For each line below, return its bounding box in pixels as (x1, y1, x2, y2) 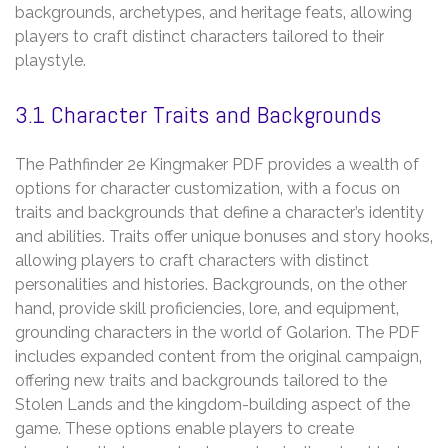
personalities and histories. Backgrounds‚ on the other (15, 274, 407, 294)
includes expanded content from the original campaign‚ (15, 346, 422, 366)
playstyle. (15, 50, 86, 70)
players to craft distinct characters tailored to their (15, 26, 384, 46)
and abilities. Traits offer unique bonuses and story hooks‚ (15, 226, 433, 246)
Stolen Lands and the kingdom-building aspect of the (15, 394, 410, 414)
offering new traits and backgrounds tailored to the (15, 370, 387, 390)
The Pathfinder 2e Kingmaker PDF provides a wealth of (15, 154, 419, 174)
